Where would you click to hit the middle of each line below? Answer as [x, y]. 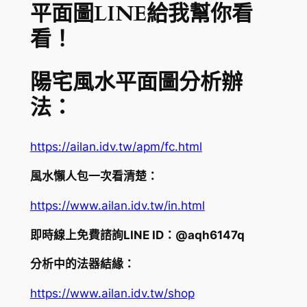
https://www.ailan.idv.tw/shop [112, 294]
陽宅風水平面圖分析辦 [136, 82]
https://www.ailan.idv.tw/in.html [117, 205]
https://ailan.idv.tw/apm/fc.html [116, 147]
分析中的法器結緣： [82, 264]
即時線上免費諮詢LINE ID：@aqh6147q [137, 235]
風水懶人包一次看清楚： [94, 176]
